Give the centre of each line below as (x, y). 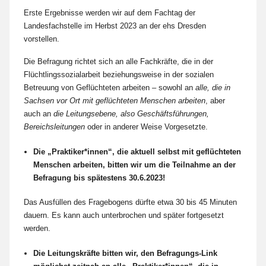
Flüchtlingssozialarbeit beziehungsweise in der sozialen (119, 75)
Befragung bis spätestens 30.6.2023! (99, 178)
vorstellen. (42, 39)
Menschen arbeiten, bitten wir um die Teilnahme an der (135, 164)
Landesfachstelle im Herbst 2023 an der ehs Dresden (115, 26)
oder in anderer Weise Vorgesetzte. (146, 127)
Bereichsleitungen (54, 127)
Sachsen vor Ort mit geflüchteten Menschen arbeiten (115, 101)
